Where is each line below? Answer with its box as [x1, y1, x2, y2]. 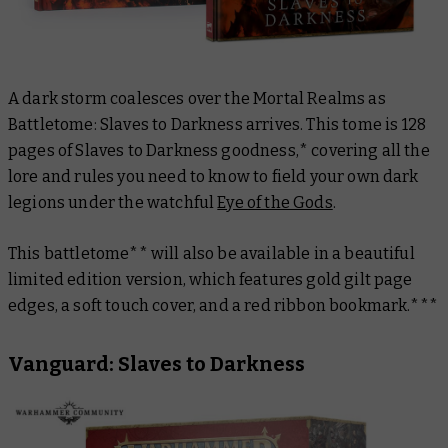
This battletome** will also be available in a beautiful [8, 243, 415, 263]
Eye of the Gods [217, 192, 333, 212]
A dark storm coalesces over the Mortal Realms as [8, 88, 386, 108]
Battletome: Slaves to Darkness [8, 114, 246, 134]
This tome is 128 [306, 114, 426, 134]
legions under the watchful [8, 192, 218, 212]
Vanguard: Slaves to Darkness [8, 351, 305, 376]
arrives [245, 114, 301, 134]
